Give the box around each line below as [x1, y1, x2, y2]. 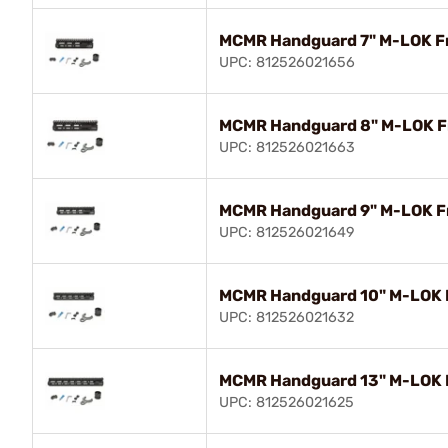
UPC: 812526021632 [219, 308, 354, 326]
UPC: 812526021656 [219, 53, 355, 71]
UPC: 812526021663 [219, 138, 355, 156]
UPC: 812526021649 [219, 223, 355, 241]
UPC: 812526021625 [219, 393, 354, 411]
